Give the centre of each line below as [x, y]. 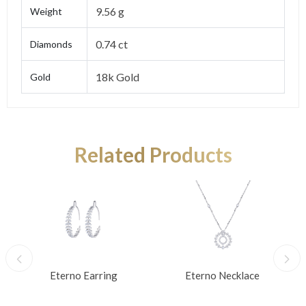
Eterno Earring [84, 275]
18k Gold [117, 77]
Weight [46, 11]
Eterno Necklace [222, 275]
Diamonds [51, 44]
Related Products [153, 154]
